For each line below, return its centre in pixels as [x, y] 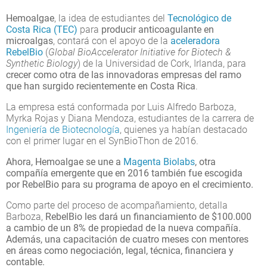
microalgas [30, 41]
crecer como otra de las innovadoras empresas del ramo [124, 74]
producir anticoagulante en [158, 29]
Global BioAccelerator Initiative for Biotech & [140, 52]
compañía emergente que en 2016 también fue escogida [124, 173]
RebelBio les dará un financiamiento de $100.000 [148, 216]
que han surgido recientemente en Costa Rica [101, 86]
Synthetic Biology [42, 63]
